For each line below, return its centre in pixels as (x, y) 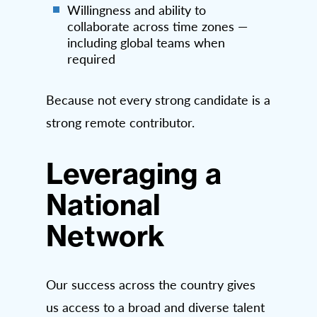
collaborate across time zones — (157, 27)
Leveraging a (134, 174)
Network (105, 236)
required (91, 59)
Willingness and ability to (137, 10)
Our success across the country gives (151, 285)
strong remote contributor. (120, 123)
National (103, 205)
